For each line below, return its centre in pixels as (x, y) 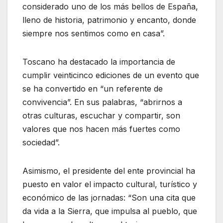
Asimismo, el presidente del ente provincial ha (109, 171)
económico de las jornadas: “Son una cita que (109, 198)
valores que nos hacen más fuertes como (101, 129)
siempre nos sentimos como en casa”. (94, 34)
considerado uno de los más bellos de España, (110, 7)
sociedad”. (41, 143)
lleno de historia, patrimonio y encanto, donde (109, 20)
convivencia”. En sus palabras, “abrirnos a (102, 102)
